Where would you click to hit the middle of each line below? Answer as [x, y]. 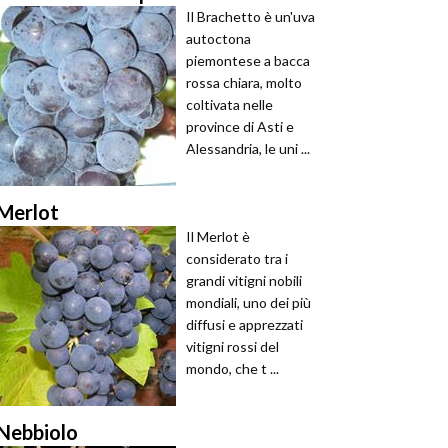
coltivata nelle [229, 104]
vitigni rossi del [232, 346]
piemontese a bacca [248, 60]
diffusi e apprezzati [244, 324]
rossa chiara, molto [244, 82]
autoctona [218, 38]
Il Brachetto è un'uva [250, 16]
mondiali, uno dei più [248, 302]
